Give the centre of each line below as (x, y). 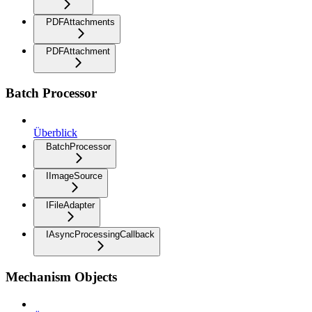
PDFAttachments (80, 22)
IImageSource (74, 176)
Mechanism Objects (61, 276)
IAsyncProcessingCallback (100, 235)
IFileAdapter (70, 205)
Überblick (55, 133)
